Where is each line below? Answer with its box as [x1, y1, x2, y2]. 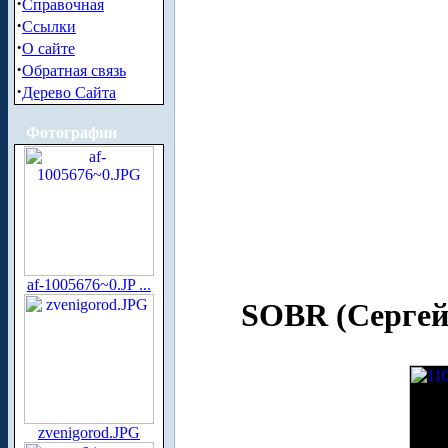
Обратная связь [22, 62, 126, 79]
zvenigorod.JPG [38, 424, 140, 441]
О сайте [22, 40, 75, 57]
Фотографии [26, 124, 117, 141]
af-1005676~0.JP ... [27, 276, 151, 293]
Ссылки [22, 18, 76, 35]
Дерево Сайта [22, 84, 116, 101]
